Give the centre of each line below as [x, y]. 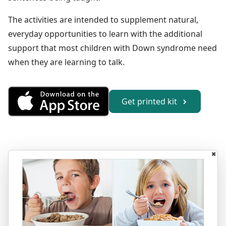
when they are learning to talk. [66, 62]
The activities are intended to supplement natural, [103, 20]
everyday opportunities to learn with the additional [105, 34]
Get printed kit [150, 101]
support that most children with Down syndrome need [112, 48]
